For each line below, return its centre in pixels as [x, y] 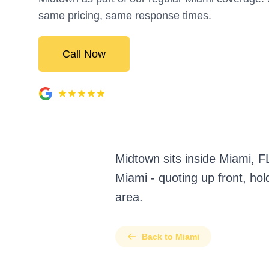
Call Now [84, 54]
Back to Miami [171, 237]
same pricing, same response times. [125, 16]
